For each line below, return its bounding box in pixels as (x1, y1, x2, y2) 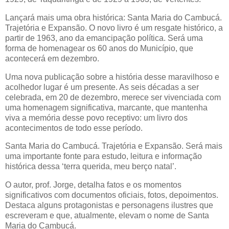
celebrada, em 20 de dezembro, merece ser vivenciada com (5, 93, 221, 102)
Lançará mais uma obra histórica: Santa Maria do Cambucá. (5, 13, 222, 22)
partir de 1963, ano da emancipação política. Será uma (5, 33, 203, 42)
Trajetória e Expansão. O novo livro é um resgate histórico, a (5, 23, 223, 32)
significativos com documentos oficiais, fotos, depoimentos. (5, 191, 218, 200)
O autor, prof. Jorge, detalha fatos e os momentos (5, 180, 181, 190)
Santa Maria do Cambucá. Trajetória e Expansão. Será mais (5, 142, 222, 151)
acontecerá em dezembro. (5, 54, 99, 63)
